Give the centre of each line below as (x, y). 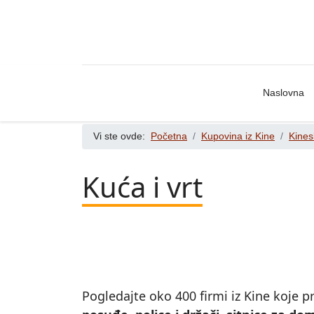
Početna (169, 136)
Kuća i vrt (142, 187)
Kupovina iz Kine (238, 136)
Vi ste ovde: (122, 136)
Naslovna (284, 93)
